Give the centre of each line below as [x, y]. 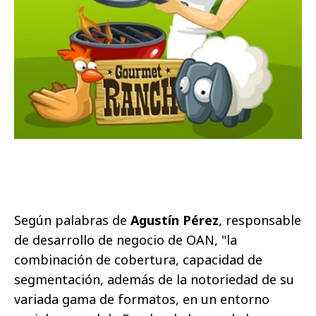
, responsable [260, 220]
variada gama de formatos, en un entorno [142, 299]
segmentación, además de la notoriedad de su [154, 279]
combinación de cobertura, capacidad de [138, 259]
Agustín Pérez [175, 220]
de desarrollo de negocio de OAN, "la [126, 239]
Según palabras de [72, 220]
